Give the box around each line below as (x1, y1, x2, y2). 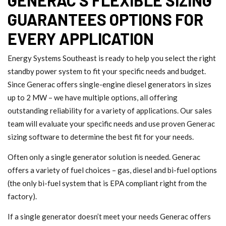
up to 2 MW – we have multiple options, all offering (8, 92, 178, 102)
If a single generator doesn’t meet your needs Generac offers (8, 211, 211, 221)
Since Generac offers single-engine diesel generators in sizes (8, 79, 211, 89)
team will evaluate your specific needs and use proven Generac (8, 119, 215, 128)
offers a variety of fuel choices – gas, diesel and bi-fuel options (8, 165, 217, 175)
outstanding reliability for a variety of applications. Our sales (8, 105, 212, 115)
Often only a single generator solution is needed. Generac (8, 152, 200, 161)
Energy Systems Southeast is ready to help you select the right (8, 53, 216, 63)
